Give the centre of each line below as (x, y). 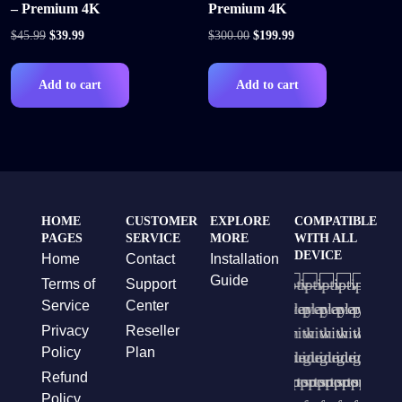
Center (147, 306)
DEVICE (318, 256)
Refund (65, 378)
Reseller (153, 331)
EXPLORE (240, 222)
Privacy (65, 331)
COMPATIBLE (336, 222)
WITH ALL (325, 239)
